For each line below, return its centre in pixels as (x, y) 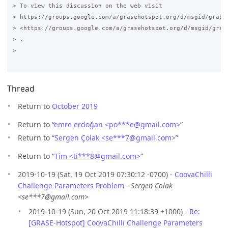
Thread (21, 89)
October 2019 (75, 106)
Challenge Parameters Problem (71, 185)
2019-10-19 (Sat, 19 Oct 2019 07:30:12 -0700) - (96, 174)
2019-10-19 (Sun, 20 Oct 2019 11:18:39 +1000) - (109, 211)
